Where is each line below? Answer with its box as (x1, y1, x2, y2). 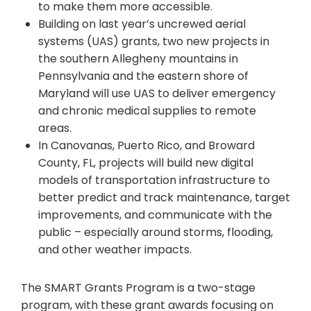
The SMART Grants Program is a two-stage (21, 280, 255, 296)
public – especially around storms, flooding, (38, 224, 273, 241)
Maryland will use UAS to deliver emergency (38, 85, 276, 102)
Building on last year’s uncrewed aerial (38, 16, 246, 33)
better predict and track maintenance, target (38, 190, 290, 206)
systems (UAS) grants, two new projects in (38, 33, 269, 50)
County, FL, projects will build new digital (38, 155, 253, 171)
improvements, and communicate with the (38, 207, 272, 224)
